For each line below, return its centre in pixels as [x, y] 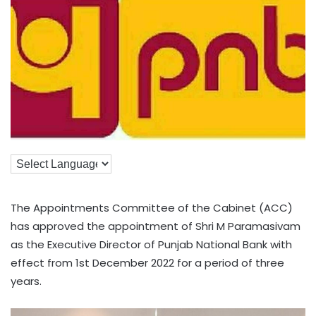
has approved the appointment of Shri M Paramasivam [156, 226]
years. [26, 281]
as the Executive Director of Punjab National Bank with [151, 244]
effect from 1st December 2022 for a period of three [147, 262]
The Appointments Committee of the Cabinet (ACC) [152, 207]
